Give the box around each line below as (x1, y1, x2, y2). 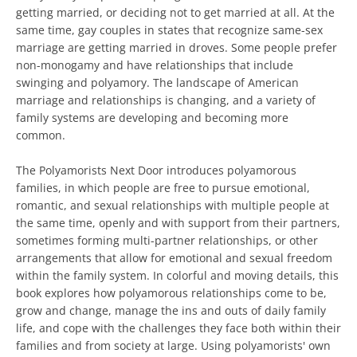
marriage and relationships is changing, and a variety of (16, 92, 316, 108)
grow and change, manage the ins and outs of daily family (16, 303, 326, 318)
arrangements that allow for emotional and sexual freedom (16, 250, 332, 265)
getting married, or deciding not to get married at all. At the (16, 5, 335, 20)
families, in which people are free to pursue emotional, (16, 180, 310, 195)
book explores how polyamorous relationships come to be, (16, 285, 327, 300)
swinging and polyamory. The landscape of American (16, 75, 299, 90)
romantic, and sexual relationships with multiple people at (16, 198, 329, 213)
